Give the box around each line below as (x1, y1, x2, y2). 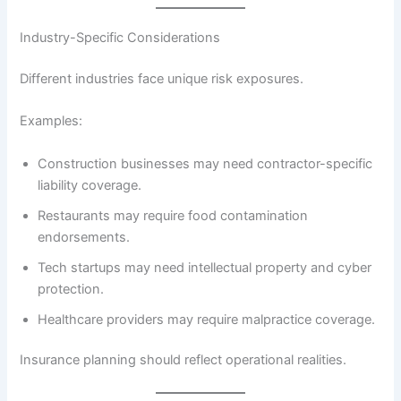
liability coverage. (38, 176, 142, 193)
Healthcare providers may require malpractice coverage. (38, 311, 376, 328)
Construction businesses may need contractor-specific (38, 155, 373, 172)
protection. (38, 280, 105, 297)
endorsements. (38, 228, 131, 245)
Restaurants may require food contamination (38, 207, 309, 224)
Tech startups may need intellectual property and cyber (38, 259, 372, 276)
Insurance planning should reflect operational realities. (20, 352, 347, 369)
